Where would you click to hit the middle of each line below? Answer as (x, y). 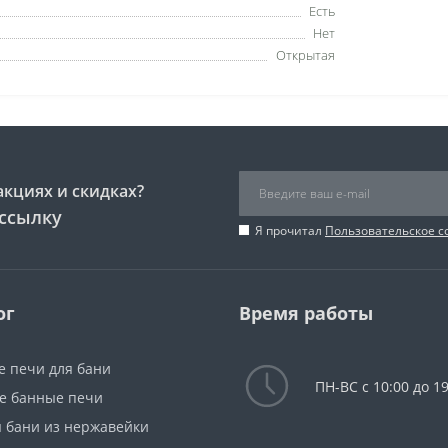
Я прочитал (290, 230)
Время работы (306, 313)
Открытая (305, 55)
